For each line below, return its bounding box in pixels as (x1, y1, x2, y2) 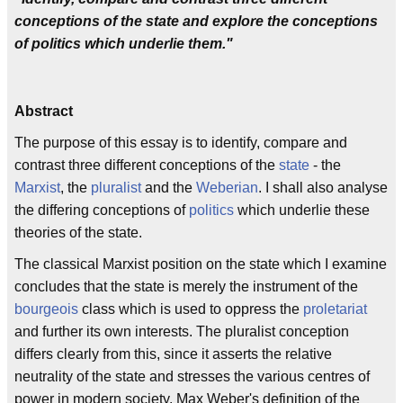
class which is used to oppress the (78, 300, 303, 317)
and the (141, 179, 196, 195)
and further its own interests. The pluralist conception (14, 323, 349, 339)
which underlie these (234, 201, 370, 218)
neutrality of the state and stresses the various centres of (14, 368, 370, 384)
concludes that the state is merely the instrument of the (14, 278, 358, 294)
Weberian (196, 179, 258, 195)
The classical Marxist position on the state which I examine (14, 255, 387, 272)
